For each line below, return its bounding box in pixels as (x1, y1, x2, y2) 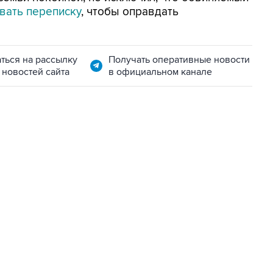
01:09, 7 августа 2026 (13, 168, 90, 177)
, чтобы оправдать (81, 5, 179, 19)
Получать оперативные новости (108, 54, 250, 66)
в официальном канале (108, 66, 212, 78)
